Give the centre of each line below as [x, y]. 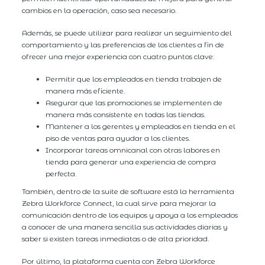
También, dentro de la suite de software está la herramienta [128, 191]
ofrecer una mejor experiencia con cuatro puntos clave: [119, 56]
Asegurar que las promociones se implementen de [134, 102]
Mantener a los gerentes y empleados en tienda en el [141, 126]
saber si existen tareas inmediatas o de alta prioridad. [116, 238]
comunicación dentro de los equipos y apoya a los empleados [130, 215]
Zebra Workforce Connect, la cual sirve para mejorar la [119, 203]
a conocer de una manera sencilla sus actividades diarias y [125, 227]
